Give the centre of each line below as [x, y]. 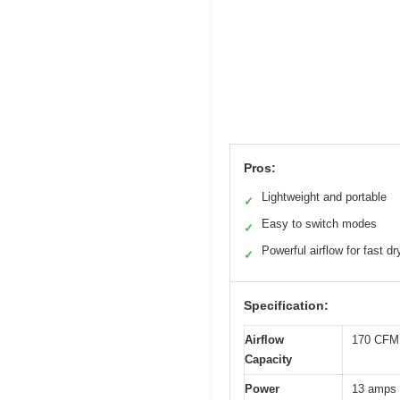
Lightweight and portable [324, 196]
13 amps [374, 388]
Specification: [286, 305]
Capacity [268, 359]
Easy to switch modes [319, 223]
